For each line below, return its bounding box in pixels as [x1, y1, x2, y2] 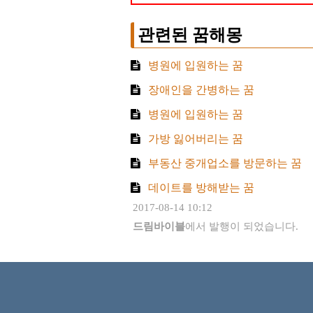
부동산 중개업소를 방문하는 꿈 [145, 157, 302, 170]
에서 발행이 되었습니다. [185, 219, 299, 232]
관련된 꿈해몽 [138, 26, 242, 45]
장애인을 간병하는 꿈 [145, 84, 254, 96]
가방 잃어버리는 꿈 [145, 133, 243, 145]
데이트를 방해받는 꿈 [145, 182, 254, 194]
